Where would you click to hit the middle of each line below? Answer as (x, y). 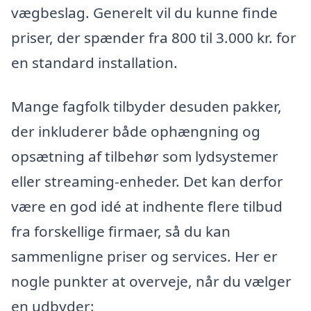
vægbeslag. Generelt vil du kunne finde (144, 12)
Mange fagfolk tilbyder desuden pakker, (146, 107)
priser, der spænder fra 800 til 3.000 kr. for (154, 37)
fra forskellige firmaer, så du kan (121, 232)
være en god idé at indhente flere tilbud (147, 207)
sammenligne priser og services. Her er (144, 257)
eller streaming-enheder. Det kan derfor (147, 182)
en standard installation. (94, 62)
